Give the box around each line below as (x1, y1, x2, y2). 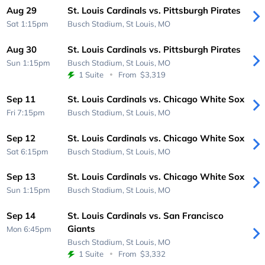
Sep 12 (7, 132, 36, 144)
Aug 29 (7, 5, 37, 17)
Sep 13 (7, 171, 36, 183)
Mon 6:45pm (7, 224, 52, 234)
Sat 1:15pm (7, 19, 49, 29)
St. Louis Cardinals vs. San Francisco (67, 209, 224, 221)
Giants (67, 222, 95, 234)
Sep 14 (7, 209, 36, 221)
